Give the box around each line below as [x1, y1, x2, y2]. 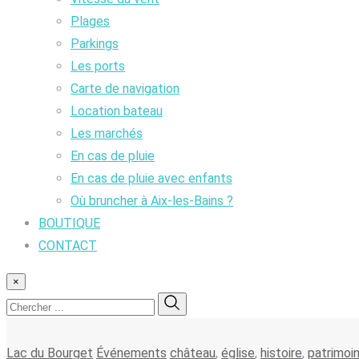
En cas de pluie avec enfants [71, 170, 232, 186]
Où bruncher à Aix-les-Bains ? [71, 192, 233, 208]
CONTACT [38, 237, 97, 253]
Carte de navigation [71, 80, 179, 96]
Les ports [71, 58, 125, 74]
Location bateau [71, 103, 163, 119]
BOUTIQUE [38, 215, 100, 231]
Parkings [71, 35, 119, 51]
